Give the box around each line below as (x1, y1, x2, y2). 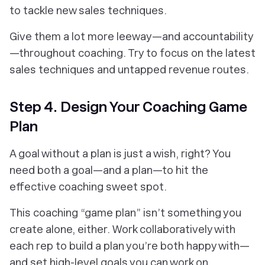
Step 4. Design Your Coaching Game (9, 98, 247, 116)
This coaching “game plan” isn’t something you (9, 206, 241, 219)
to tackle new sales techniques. (9, 4, 167, 17)
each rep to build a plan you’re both (9, 240, 184, 253)
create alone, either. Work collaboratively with (9, 223, 235, 236)
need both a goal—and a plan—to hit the (9, 164, 208, 177)
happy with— (186, 240, 250, 253)
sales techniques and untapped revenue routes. (9, 63, 249, 76)
